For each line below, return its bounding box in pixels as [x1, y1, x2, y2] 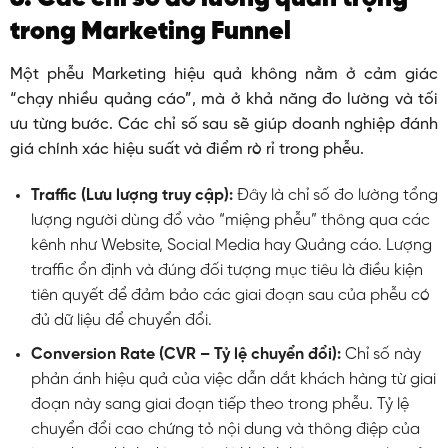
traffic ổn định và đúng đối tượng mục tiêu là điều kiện [30, 261, 423, 279]
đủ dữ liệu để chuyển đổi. [30, 311, 212, 329]
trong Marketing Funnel [9, 18, 291, 47]
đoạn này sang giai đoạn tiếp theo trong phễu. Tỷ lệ [30, 396, 409, 414]
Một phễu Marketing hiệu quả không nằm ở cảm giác [9, 66, 439, 84]
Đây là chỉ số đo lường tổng [232, 186, 438, 204]
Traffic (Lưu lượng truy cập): [30, 186, 233, 204]
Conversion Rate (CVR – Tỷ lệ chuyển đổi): [30, 346, 341, 364]
